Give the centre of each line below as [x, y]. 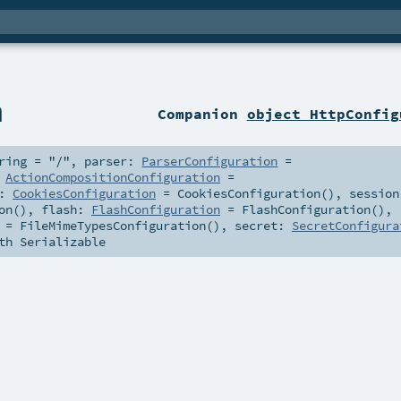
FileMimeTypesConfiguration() [120, 226]
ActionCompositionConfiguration [113, 178]
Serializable [63, 242]
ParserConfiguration [210, 162]
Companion [202, 114]
